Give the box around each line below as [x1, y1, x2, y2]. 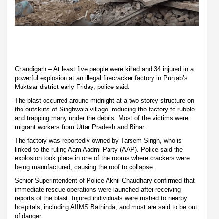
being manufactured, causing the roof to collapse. [15, 163, 154, 171]
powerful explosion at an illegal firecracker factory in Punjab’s [15, 74, 188, 82]
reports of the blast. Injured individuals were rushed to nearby [15, 195, 187, 202]
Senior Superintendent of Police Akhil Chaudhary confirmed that [15, 177, 195, 185]
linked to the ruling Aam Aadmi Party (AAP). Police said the [15, 146, 183, 153]
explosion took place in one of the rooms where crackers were [15, 154, 190, 162]
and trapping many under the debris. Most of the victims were [15, 114, 188, 122]
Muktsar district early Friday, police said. [15, 83, 130, 91]
